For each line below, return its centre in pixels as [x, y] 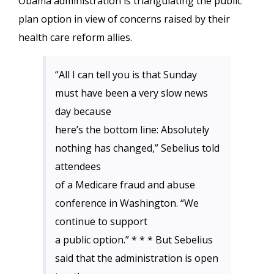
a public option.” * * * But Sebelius [134, 240]
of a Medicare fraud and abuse [125, 185]
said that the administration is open [137, 258]
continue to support [101, 221]
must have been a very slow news [131, 93]
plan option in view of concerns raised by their [124, 19]
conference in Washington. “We [127, 203]
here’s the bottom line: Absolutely [132, 130]
